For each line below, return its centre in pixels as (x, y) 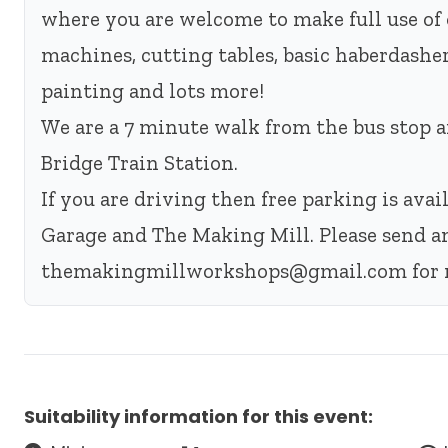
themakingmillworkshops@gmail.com (224, 270)
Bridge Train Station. (139, 162)
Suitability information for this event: (198, 416)
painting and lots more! (152, 90)
